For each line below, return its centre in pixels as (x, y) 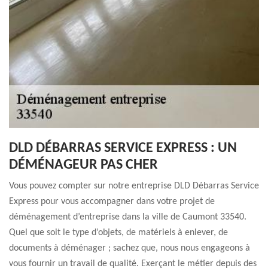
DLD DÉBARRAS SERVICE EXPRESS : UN (123, 148)
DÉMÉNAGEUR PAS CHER (83, 165)
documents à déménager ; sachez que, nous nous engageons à (130, 248)
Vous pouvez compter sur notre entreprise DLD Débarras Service (134, 186)
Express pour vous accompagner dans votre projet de (112, 202)
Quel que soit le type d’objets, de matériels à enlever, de (118, 233)
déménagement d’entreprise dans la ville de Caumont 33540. (128, 217)
